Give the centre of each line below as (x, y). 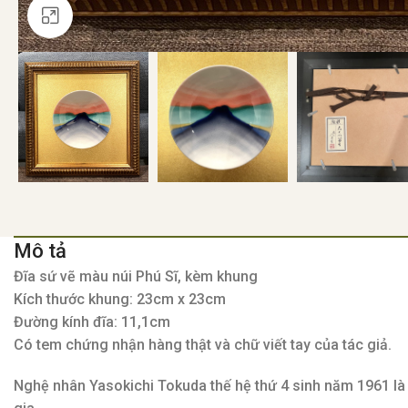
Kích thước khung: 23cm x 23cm (120, 300)
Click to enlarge (123, 15)
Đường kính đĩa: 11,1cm (92, 322)
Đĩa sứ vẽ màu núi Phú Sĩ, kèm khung (136, 277)
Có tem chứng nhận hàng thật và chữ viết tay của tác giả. (203, 345)
